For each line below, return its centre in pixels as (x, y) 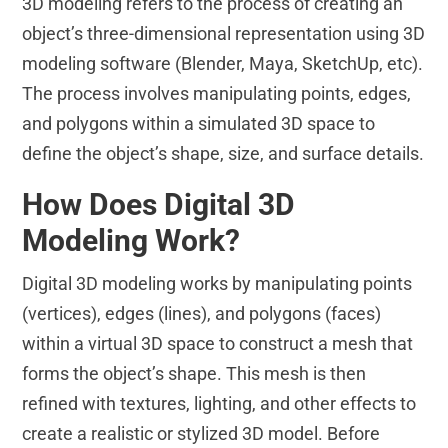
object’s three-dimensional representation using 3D (224, 34)
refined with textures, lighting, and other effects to (219, 404)
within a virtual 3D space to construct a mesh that (218, 344)
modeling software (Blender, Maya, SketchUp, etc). (223, 64)
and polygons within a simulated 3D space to (199, 124)
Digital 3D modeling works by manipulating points (217, 284)
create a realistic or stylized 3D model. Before (201, 434)
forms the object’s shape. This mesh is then (194, 374)
